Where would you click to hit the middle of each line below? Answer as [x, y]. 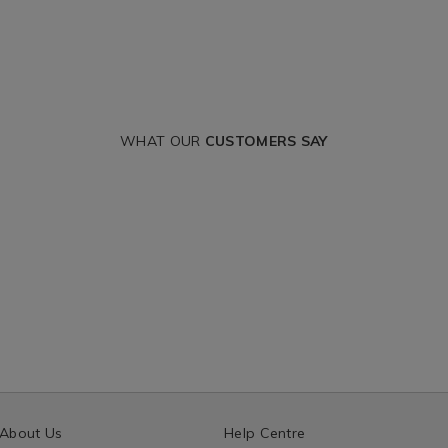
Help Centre [265, 432]
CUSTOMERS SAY [266, 140]
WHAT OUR [162, 140]
